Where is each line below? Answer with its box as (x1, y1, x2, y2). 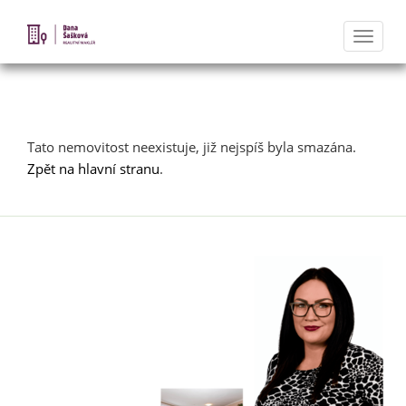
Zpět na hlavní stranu (27, 159, 159, 178)
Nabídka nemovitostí (27, 87, 304, 130)
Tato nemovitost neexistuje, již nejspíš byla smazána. (27, 138, 356, 156)
